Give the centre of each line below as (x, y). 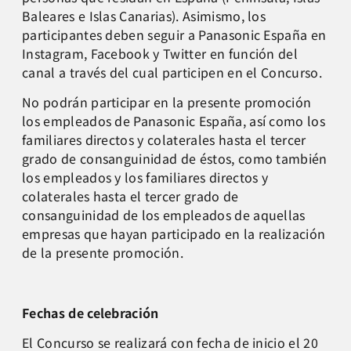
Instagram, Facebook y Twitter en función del (160, 53)
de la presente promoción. (103, 253)
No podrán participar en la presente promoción (167, 102)
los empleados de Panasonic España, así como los (174, 121)
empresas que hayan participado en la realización (174, 234)
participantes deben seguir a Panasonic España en (174, 34)
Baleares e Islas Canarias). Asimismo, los (144, 15)
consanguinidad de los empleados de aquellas (164, 215)
